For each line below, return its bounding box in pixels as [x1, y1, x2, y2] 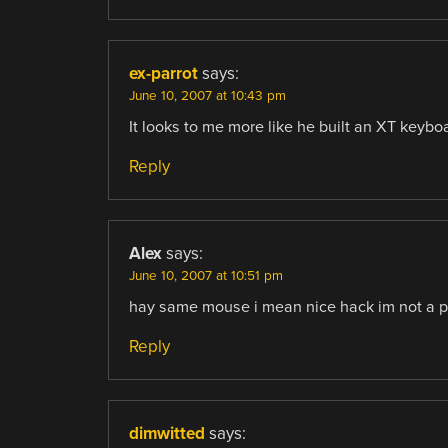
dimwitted [128, 423, 205, 445]
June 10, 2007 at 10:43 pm [128, 88, 286, 105]
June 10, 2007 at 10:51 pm [128, 268, 283, 285]
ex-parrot [128, 63, 198, 85]
